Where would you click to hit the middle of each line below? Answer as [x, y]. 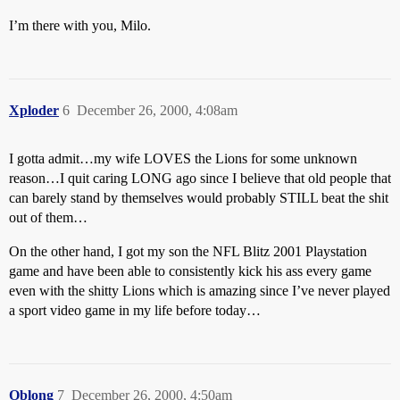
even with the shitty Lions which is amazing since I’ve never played [200, 291]
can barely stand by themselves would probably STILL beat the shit [199, 198]
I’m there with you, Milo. [80, 25]
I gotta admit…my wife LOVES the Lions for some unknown [183, 158]
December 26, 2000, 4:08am [157, 110]
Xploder [34, 110]
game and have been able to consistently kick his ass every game [190, 271]
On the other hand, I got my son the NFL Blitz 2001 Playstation [188, 251]
